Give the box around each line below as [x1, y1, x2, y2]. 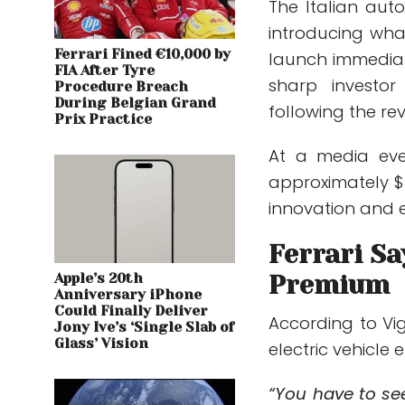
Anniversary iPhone [54, 286, 202, 303]
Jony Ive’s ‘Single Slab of [54, 318, 234, 335]
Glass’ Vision [54, 334, 148, 352]
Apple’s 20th [54, 269, 143, 287]
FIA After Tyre [54, 61, 155, 79]
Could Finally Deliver [54, 302, 208, 319]
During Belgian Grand [54, 94, 216, 111]
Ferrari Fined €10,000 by [54, 45, 231, 62]
